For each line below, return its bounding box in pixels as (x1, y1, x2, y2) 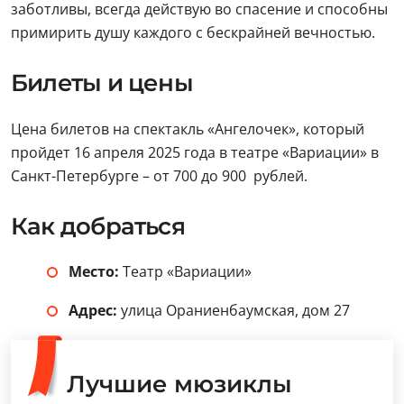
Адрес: (69, 300, 121, 320)
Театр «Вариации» (123, 262, 252, 281)
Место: (69, 262, 123, 281)
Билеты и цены (11, 69, 193, 97)
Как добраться (11, 212, 185, 241)
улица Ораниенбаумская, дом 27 (121, 300, 350, 320)
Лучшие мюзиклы (67, 370, 292, 399)
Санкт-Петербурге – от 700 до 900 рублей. (11, 166, 308, 186)
